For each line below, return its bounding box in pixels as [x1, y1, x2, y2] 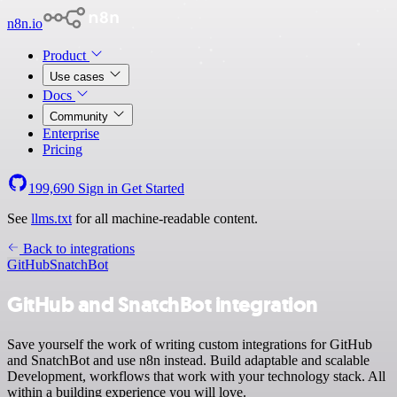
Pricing [43, 142, 82, 157]
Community [50, 110, 112, 123]
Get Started [121, 181, 184, 196]
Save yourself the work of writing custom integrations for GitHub [7, 336, 372, 352]
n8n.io [7, 16, 43, 31]
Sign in [74, 181, 121, 196]
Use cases [50, 70, 108, 83]
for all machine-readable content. [72, 211, 258, 226]
